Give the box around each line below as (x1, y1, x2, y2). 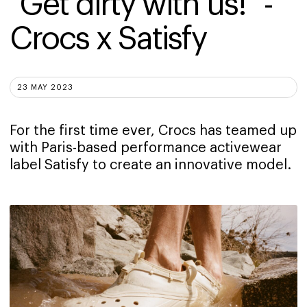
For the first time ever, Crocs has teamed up (10, 124, 297, 138)
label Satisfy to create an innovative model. (10, 158, 291, 173)
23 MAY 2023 (17, 84, 73, 92)
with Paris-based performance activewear (10, 141, 282, 156)
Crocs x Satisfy (10, 23, 206, 56)
